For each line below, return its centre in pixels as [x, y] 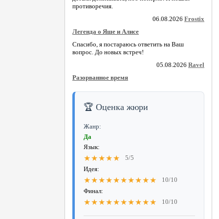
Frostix [194, 19]
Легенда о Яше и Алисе [106, 31]
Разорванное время [100, 77]
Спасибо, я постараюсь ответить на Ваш [128, 44]
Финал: [93, 191]
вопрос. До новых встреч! [108, 52]
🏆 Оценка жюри [116, 107]
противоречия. [93, 6]
